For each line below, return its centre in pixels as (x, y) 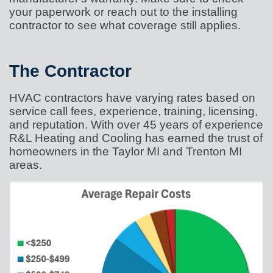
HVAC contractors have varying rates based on (132, 97)
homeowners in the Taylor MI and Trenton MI (126, 151)
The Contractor (70, 71)
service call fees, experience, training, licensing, (133, 111)
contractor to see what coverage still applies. (125, 25)
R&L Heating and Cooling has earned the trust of (136, 137)
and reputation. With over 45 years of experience (136, 124)
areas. (26, 164)
